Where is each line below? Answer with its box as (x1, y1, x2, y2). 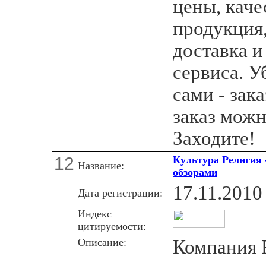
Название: (78, 159, 124, 172)
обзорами (173, 166, 217, 178)
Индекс (78, 207, 112, 220)
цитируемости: (78, 220, 146, 232)
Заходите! (173, 127, 255, 149)
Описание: (78, 236, 126, 248)
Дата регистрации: (78, 186, 163, 199)
